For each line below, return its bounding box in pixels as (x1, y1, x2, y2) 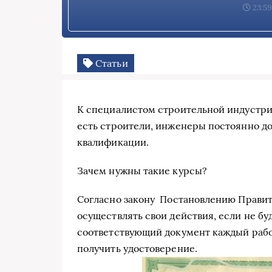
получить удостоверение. (77, 242, 197, 254)
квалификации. (77, 135, 149, 148)
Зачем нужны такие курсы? (77, 164, 207, 177)
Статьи (93, 57, 128, 70)
